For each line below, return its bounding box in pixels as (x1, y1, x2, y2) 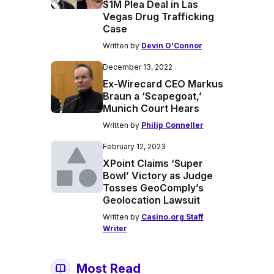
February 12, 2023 (102, 142, 166, 151)
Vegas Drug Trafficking (102, 10, 214, 23)
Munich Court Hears (102, 102, 199, 114)
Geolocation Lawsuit (102, 194, 200, 206)
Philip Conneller (141, 120, 204, 130)
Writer (102, 224, 127, 233)
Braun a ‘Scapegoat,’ (102, 90, 202, 102)
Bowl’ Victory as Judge (102, 169, 213, 182)
